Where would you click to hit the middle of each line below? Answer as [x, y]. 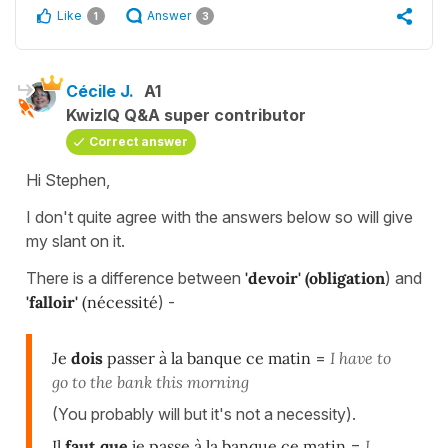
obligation [347, 277]
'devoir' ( [275, 277]
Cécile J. [100, 90]
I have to [360, 357]
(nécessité [120, 301]
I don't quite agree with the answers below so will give [219, 216]
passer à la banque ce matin [207, 357]
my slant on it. [75, 240]
